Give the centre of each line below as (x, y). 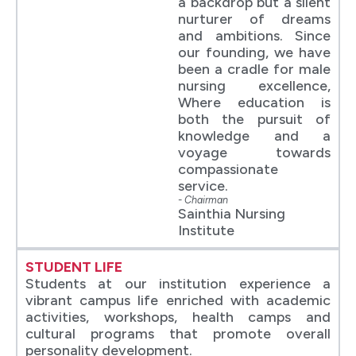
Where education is (254, 102)
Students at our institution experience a (178, 283)
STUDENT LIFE (74, 267)
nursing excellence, (254, 85)
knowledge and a (254, 135)
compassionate (228, 169)
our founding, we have (254, 52)
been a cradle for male (254, 69)
